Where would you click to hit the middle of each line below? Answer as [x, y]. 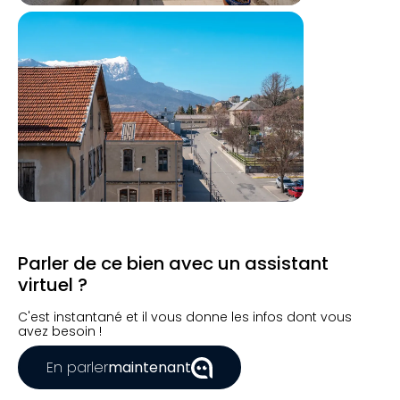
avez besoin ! [60, 332]
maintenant [150, 368]
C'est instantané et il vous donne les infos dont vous [185, 317]
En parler [77, 368]
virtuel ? [53, 285]
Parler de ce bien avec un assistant [173, 264]
